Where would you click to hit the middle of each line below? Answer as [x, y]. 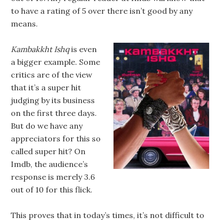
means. [25, 24]
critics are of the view [52, 75]
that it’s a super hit [46, 87]
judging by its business [53, 100]
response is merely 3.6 [53, 177]
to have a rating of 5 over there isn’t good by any [102, 11]
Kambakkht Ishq [40, 49]
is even [83, 49]
